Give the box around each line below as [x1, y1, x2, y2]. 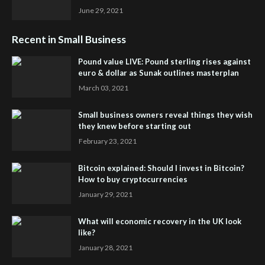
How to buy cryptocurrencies [78, 174, 188, 184]
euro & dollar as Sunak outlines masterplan [78, 67, 239, 77]
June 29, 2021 [79, 5, 123, 15]
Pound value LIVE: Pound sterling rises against [78, 56, 251, 66]
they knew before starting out [78, 121, 191, 131]
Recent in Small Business [12, 33, 126, 46]
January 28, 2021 [79, 243, 132, 252]
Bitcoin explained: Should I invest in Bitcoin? [78, 163, 244, 173]
